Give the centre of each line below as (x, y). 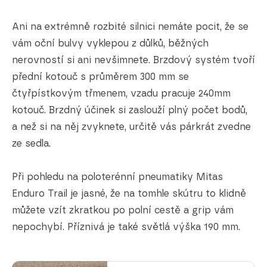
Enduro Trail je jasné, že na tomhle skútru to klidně (129, 193)
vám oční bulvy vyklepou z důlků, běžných (110, 43)
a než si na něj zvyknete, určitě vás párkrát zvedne (131, 126)
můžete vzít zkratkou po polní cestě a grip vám (123, 210)
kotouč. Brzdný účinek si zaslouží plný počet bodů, (130, 110)
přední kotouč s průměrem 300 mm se (100, 76)
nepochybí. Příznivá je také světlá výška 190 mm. (126, 226)
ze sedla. (31, 143)
